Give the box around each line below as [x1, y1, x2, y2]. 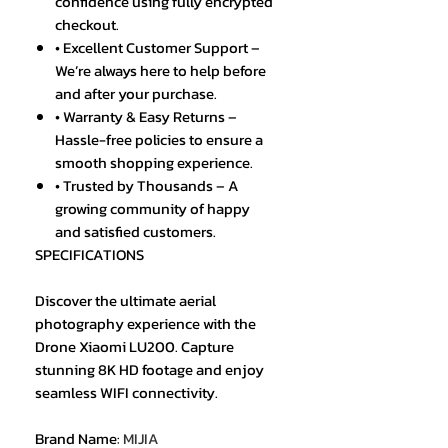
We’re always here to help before [55, 59, 266, 83]
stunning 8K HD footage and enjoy [35, 358, 264, 382]
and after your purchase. [55, 82, 217, 106]
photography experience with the [35, 312, 256, 336]
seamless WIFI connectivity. [35, 381, 218, 405]
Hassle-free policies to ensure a [55, 128, 263, 152]
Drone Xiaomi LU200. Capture [35, 335, 234, 359]
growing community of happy [55, 197, 250, 221]
